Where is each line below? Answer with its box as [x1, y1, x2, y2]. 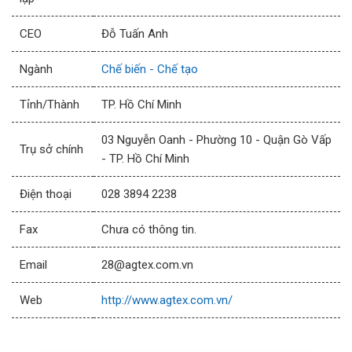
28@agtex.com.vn [101, 258, 193, 273]
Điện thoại [20, 187, 71, 202]
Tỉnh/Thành [20, 97, 79, 112]
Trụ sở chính [20, 142, 83, 157]
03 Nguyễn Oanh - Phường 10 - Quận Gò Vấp [101, 133, 332, 148]
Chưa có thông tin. [101, 222, 196, 237]
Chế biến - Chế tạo [101, 62, 198, 77]
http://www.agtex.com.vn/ [101, 293, 233, 308]
